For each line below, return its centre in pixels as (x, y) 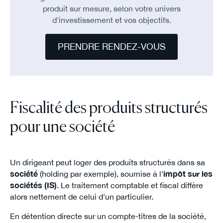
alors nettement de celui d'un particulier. (81, 197)
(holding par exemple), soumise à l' (100, 174)
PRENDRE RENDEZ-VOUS (111, 47)
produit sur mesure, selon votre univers (111, 9)
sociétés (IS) (33, 185)
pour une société (62, 128)
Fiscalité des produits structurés (109, 109)
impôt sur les (188, 174)
